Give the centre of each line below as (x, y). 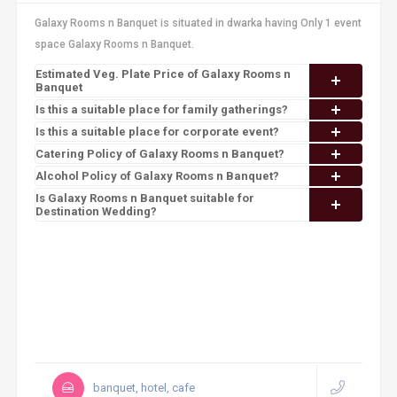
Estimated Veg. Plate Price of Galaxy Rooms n (163, 74)
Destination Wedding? (96, 211)
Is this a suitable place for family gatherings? (161, 109)
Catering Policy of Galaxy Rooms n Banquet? (160, 154)
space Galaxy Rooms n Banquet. (114, 44)
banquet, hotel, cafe (144, 388)
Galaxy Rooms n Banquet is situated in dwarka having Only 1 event (198, 23)
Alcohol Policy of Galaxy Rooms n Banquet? (157, 176)
